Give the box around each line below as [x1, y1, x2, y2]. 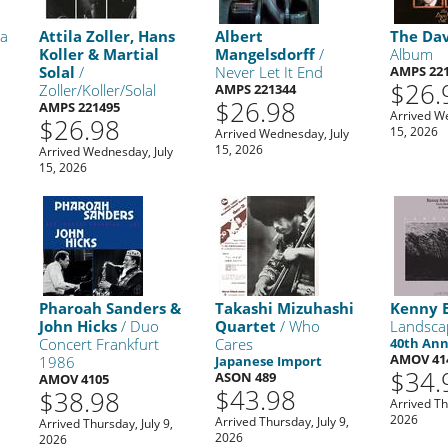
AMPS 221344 [214, 79, 296, 98]
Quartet [214, 315, 276, 336]
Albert [214, 25, 263, 46]
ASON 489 [214, 367, 276, 386]
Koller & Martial [39, 43, 160, 64]
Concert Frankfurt [39, 333, 160, 354]
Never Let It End [214, 61, 323, 82]
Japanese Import [214, 351, 322, 370]
